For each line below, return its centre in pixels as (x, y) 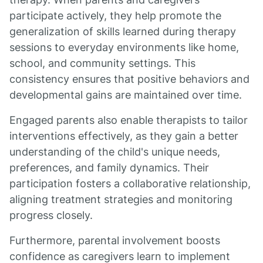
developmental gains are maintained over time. (126, 95)
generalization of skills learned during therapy (123, 31)
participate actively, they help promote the (115, 16)
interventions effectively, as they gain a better (124, 136)
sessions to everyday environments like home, (124, 47)
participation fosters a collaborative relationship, (130, 183)
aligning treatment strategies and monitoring (121, 199)
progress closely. (51, 215)
